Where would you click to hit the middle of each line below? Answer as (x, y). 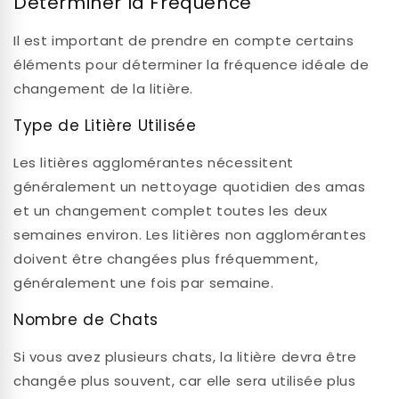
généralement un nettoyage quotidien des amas (190, 187)
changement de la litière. (104, 89)
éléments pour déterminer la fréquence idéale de (191, 65)
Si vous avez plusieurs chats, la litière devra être (185, 357)
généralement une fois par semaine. (144, 283)
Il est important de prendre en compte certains (184, 41)
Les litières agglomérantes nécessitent (154, 163)
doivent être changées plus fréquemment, (166, 259)
